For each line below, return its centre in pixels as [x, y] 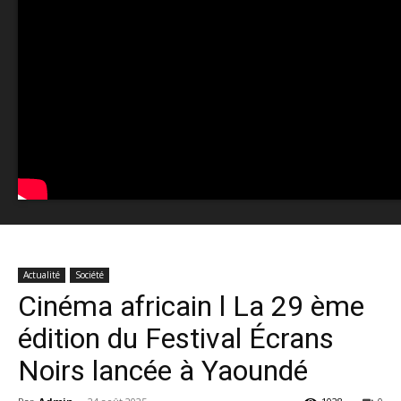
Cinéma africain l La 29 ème [191, 306]
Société [90, 275]
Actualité [42, 275]
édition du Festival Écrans [176, 338]
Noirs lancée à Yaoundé [163, 371]
